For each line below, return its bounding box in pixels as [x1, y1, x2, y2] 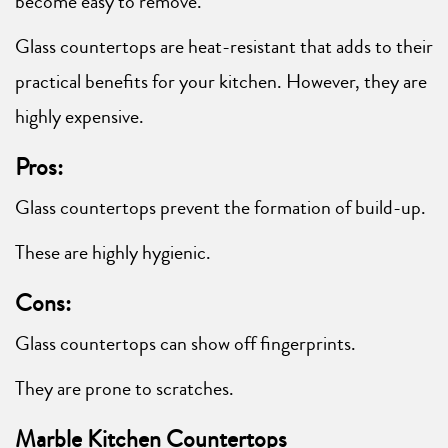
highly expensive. [15, 101, 144, 131]
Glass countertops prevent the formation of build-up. [15, 192, 426, 222]
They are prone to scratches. [15, 373, 234, 403]
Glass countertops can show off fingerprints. [15, 328, 356, 358]
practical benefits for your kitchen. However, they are [15, 66, 427, 96]
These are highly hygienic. [15, 237, 211, 267]
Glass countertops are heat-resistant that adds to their [15, 31, 433, 61]
